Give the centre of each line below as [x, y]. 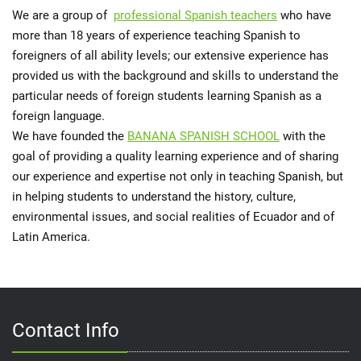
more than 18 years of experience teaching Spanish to [156, 36]
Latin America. [51, 237]
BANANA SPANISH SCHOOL [203, 137]
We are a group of [63, 16]
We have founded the [70, 137]
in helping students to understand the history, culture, [154, 197]
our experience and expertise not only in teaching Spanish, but [178, 177]
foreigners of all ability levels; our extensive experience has [170, 56]
